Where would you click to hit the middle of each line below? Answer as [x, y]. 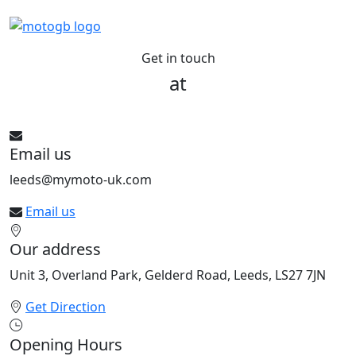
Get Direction [66, 307]
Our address [55, 249]
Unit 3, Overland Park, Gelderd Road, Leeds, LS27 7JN [168, 275]
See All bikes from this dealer [178, 113]
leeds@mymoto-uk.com [81, 180]
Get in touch [178, 58]
